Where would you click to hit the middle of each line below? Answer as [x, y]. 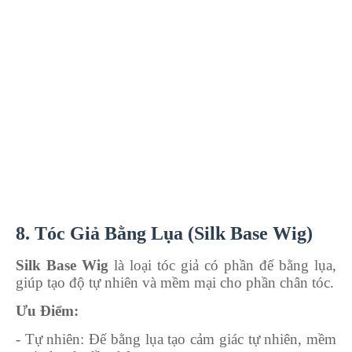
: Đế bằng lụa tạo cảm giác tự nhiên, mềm [209, 339]
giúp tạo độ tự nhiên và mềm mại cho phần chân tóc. [175, 282]
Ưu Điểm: [47, 310]
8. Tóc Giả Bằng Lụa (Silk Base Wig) [164, 233]
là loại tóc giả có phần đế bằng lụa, [222, 265]
